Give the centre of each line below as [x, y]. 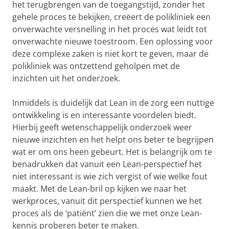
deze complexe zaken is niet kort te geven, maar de [110, 53]
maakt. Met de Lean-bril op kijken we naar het [99, 188]
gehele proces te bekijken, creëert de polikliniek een [111, 17]
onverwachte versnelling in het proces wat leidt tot [110, 29]
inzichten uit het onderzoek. [66, 78]
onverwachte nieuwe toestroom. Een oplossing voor [113, 41]
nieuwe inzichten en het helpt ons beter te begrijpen [113, 139]
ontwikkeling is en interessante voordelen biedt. [104, 115]
